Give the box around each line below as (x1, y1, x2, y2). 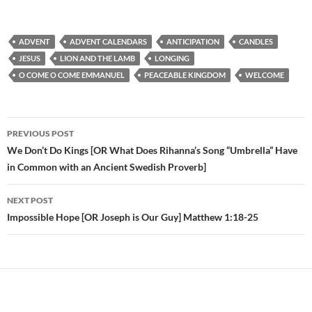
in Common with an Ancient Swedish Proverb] (7, 161, 206, 173)
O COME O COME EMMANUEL (19, 70, 125, 80)
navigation (7, 167, 93, 190)
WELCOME (245, 70, 284, 80)
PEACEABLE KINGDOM (144, 70, 226, 80)
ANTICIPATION (166, 37, 219, 47)
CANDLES (239, 37, 273, 47)
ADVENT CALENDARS (70, 37, 147, 47)
